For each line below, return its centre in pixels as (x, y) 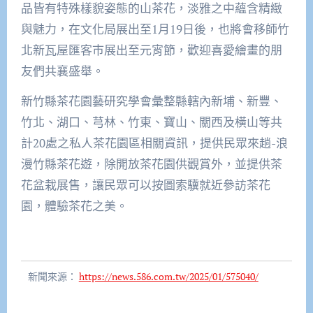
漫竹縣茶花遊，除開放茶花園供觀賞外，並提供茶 (151, 163)
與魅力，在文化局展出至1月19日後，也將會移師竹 (155, 29)
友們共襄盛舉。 (62, 71)
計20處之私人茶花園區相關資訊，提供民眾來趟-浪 (154, 143)
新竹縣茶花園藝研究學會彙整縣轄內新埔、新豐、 (151, 101)
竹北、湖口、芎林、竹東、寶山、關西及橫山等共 (151, 122)
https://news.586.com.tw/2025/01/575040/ (168, 276)
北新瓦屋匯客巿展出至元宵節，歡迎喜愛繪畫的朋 (151, 50)
